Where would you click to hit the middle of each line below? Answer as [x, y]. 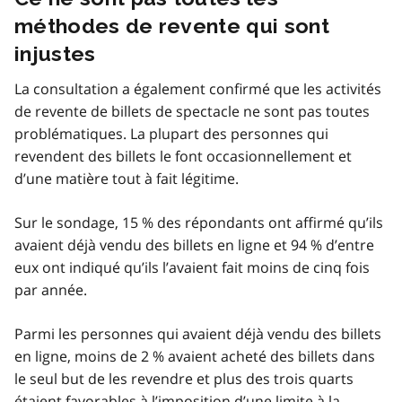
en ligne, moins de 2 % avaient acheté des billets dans [195, 356]
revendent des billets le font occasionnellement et [183, 156]
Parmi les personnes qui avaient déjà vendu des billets [198, 333]
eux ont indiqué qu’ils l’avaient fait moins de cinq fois [192, 267]
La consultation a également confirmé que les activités [198, 88]
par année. [51, 289]
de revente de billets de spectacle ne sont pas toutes [192, 111]
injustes [55, 53]
